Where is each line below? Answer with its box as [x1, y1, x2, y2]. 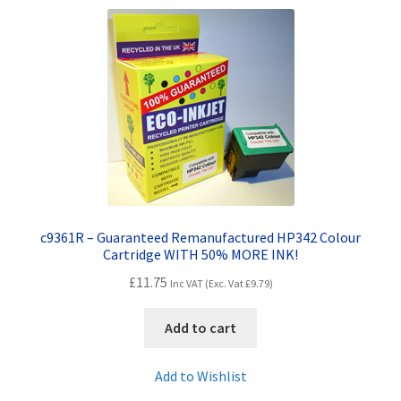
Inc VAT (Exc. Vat [169, 276, 245, 290]
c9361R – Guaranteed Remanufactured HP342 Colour [40, 228, 361, 247]
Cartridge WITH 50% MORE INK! [103, 245, 298, 264]
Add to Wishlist [154, 367, 247, 386]
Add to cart [165, 318, 236, 337]
